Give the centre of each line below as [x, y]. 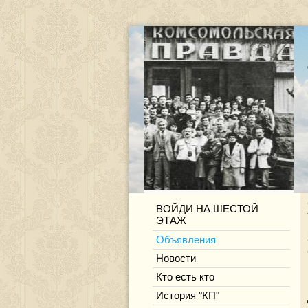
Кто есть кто [185, 277]
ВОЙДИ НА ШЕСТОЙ [207, 209]
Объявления [186, 240]
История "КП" [188, 296]
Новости [176, 258]
